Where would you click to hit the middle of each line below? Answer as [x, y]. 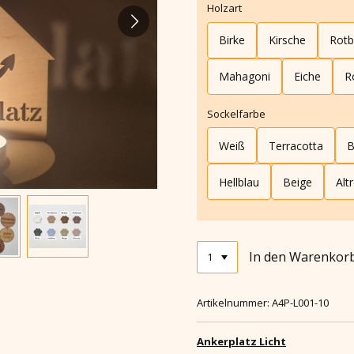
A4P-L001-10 [300, 302]
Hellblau [239, 182]
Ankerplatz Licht [241, 341]
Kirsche [287, 40]
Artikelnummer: [233, 302]
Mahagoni [245, 77]
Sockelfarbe [236, 113]
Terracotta [296, 145]
